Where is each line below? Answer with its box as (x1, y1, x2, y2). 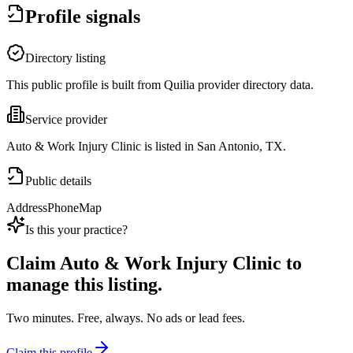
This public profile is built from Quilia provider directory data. (6, 78, 314, 92)
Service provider (25, 113, 107, 127)
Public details (25, 174, 91, 188)
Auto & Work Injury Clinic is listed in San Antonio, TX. (6, 139, 286, 154)
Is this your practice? (25, 223, 128, 237)
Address (6, 201, 47, 215)
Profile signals (25, 6, 140, 28)
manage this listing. (6, 274, 162, 295)
